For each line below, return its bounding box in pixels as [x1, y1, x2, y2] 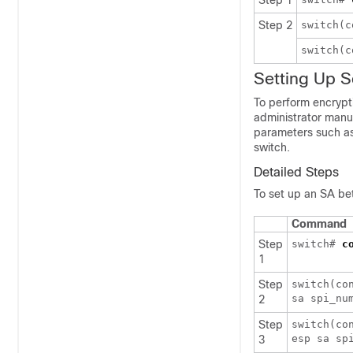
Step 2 [258, 19, 292, 32]
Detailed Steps [254, 165, 339, 179]
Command [292, 217, 347, 230]
